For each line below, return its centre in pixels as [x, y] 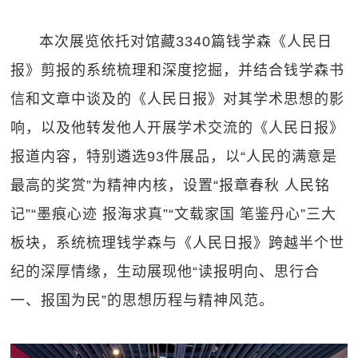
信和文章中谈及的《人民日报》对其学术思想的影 [178, 99]
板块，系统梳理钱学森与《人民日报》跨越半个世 [178, 243]
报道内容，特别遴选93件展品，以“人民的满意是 [174, 156]
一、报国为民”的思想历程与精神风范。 [143, 300]
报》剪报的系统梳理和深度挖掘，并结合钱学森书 [178, 70]
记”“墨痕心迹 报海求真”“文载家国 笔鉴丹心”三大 [174, 214]
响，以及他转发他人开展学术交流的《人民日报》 [178, 127]
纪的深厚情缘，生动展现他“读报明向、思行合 [165, 271]
